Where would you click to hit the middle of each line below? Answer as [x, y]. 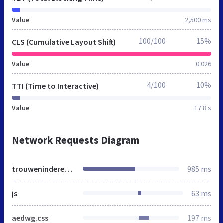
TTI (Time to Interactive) [55, 85]
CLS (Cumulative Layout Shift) [64, 42]
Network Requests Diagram [76, 140]
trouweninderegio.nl [68, 168]
